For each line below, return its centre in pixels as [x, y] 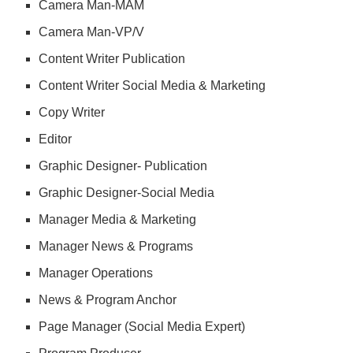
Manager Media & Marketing [118, 220]
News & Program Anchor [108, 300]
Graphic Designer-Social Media [127, 193]
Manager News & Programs [116, 247]
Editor [56, 139]
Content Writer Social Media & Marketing [152, 86]
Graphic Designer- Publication [123, 166]
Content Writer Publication [112, 59]
